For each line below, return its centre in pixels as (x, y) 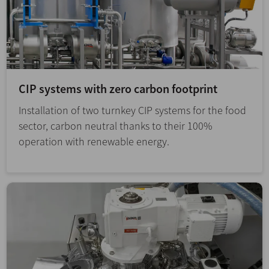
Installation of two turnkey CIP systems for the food (132, 110)
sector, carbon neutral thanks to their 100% (115, 126)
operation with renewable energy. (94, 142)
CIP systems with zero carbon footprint (118, 89)
